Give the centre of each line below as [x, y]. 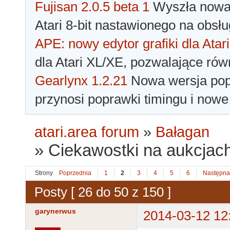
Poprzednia [75, 173]
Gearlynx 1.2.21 [81, 81]
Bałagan [183, 132]
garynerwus [55, 211]
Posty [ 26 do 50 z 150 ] [103, 192]
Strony [44, 173]
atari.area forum [87, 132]
